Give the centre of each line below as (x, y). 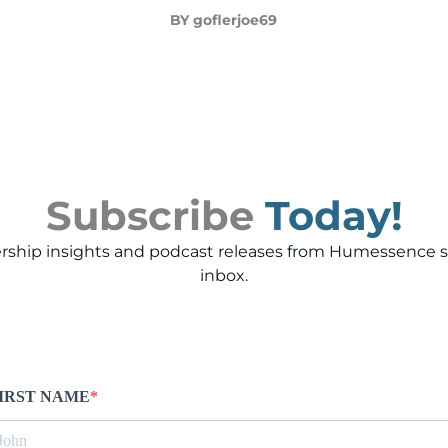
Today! (333, 215)
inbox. (224, 275)
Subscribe (149, 215)
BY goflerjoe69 (224, 20)
